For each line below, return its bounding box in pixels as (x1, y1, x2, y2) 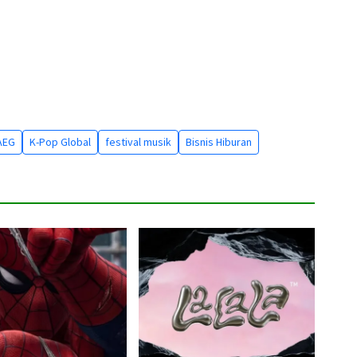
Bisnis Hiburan (186, 134, 252, 149)
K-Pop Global (29, 134, 91, 149)
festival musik (105, 134, 171, 149)
